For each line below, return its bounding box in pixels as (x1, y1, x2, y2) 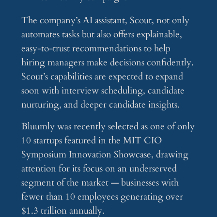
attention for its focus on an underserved (21, 162, 177, 175)
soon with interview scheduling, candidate (21, 84, 185, 97)
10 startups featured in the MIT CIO (21, 134, 162, 147)
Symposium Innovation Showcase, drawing (21, 148, 188, 161)
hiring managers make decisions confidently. (21, 56, 194, 69)
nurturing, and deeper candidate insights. (21, 98, 180, 111)
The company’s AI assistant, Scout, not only (21, 14, 189, 27)
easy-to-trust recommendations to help (21, 42, 170, 55)
